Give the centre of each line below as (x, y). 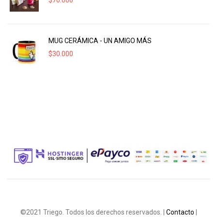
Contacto (180, 212)
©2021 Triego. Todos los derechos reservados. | (93, 212)
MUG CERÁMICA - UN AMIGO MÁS (100, 41)
